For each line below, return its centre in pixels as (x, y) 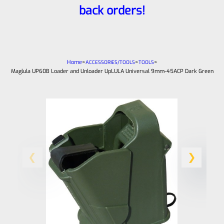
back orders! (112, 10)
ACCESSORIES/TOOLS (110, 62)
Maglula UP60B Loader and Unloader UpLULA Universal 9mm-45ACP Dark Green (112, 71)
